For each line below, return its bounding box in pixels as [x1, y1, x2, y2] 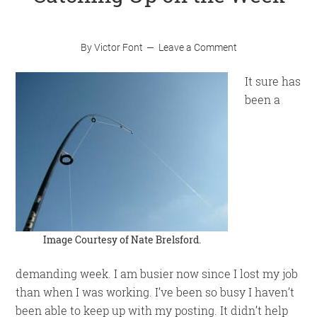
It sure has [245, 74, 301, 88]
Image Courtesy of [42, 233, 131, 246]
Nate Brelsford [130, 233, 199, 246]
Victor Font [93, 42, 143, 53]
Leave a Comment [158, 42, 237, 53]
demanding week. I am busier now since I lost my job [16, 266, 299, 281]
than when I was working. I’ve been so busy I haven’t [16, 284, 295, 299]
